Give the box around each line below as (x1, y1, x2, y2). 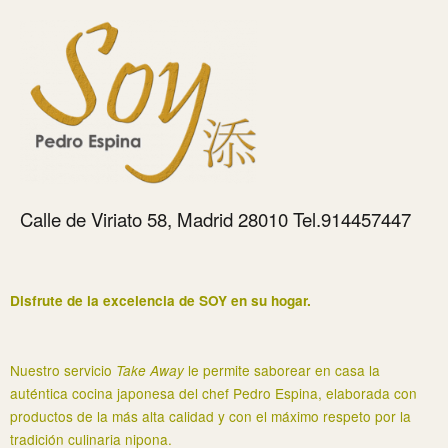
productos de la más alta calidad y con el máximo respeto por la (10, 405, 411, 426)
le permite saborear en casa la (184, 359, 380, 380)
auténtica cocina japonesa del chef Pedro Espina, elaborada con (10, 382, 417, 403)
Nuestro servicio (10, 359, 116, 380)
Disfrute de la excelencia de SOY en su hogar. (10, 290, 311, 310)
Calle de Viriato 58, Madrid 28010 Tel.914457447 (20, 206, 411, 233)
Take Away (116, 360, 184, 380)
